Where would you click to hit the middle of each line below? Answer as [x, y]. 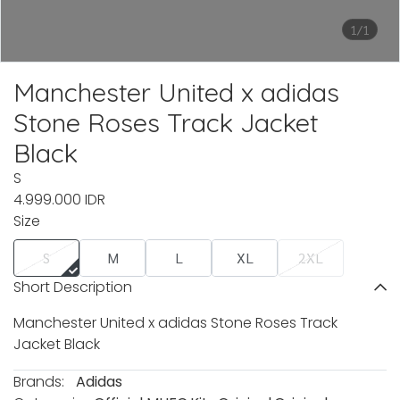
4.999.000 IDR [59, 200]
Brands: [39, 382]
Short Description [73, 287]
